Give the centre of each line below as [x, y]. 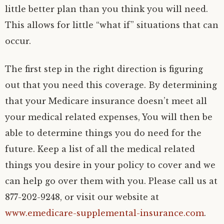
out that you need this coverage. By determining [111, 85]
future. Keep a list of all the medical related [100, 149]
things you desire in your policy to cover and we [110, 165]
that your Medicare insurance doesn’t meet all [106, 101]
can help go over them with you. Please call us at [111, 181]
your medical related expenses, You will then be [109, 117]
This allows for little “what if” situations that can [112, 25]
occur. [18, 41]
